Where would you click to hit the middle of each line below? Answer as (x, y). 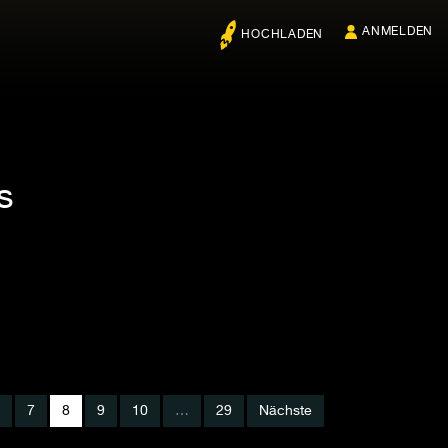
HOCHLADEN (282, 35)
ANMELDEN (397, 32)
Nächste (285, 411)
